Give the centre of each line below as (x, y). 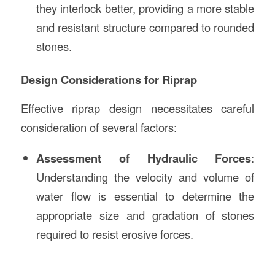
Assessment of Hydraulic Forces (144, 158)
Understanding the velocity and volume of (145, 176)
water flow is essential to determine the (145, 196)
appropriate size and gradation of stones (145, 215)
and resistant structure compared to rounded (145, 27)
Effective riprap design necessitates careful (137, 108)
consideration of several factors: (99, 127)
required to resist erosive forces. (114, 234)
